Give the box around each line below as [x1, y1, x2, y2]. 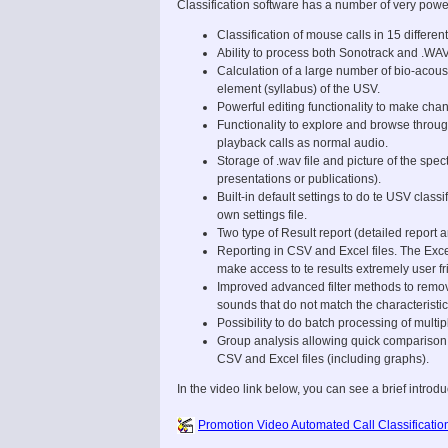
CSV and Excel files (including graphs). [217, 351, 429, 366]
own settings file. [217, 207, 307, 222]
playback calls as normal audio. [217, 135, 388, 150]
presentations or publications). [217, 171, 381, 186]
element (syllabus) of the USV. [217, 81, 380, 96]
